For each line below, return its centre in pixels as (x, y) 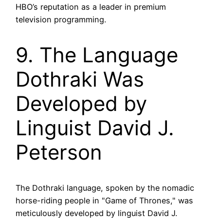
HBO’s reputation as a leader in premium (91, 7)
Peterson (59, 152)
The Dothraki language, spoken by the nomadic (105, 188)
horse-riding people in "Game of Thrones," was (104, 201)
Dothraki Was (80, 79)
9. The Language (97, 55)
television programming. (61, 20)
